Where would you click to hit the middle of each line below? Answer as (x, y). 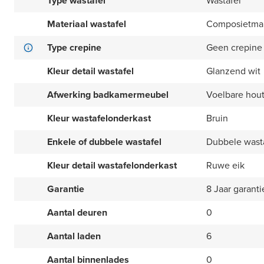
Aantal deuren (77, 213)
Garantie (66, 189)
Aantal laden (74, 236)
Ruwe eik (225, 166)
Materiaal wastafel (87, 24)
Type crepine (74, 48)
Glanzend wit (233, 71)
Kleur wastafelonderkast (99, 118)
